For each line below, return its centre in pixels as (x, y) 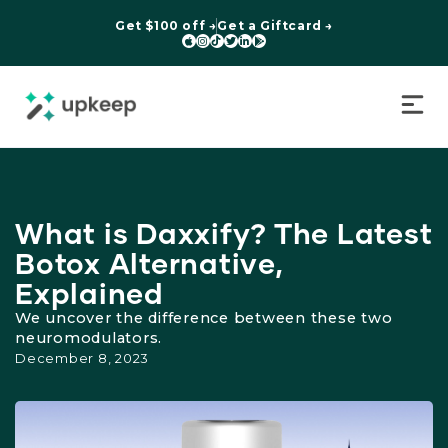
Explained (89, 292)
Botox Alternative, (149, 262)
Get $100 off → (165, 25)
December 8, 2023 (82, 357)
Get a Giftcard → (275, 25)
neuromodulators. (88, 337)
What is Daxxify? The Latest (224, 232)
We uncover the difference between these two (204, 317)
